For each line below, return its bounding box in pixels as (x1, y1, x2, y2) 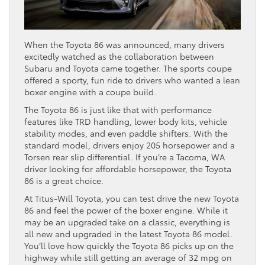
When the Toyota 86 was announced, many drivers (24, 38, 225, 50)
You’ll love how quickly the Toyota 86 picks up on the (24, 239, 234, 251)
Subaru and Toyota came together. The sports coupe (24, 62, 232, 74)
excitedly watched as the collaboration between (24, 50, 214, 62)
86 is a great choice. (24, 174, 104, 186)
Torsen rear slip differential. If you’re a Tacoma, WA (24, 150, 225, 163)
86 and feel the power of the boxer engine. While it (24, 203, 228, 216)
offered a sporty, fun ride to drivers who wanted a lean (24, 73, 240, 86)
